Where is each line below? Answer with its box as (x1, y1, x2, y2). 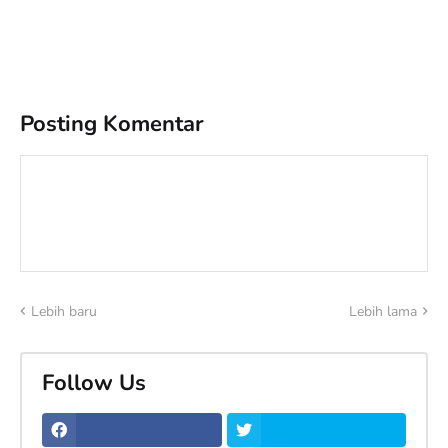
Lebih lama (349, 301, 417, 321)
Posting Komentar (20, 109, 204, 140)
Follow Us (41, 367, 146, 398)
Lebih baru (31, 301, 97, 321)
